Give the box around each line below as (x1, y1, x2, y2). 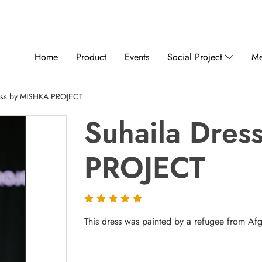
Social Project (167, 50, 225, 64)
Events (124, 50, 149, 64)
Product (75, 50, 106, 64)
